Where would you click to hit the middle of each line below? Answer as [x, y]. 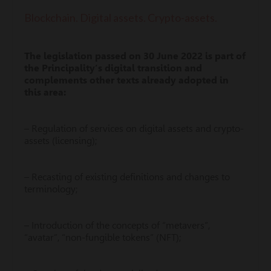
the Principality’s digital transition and [113, 68]
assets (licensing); [60, 141]
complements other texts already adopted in [126, 80]
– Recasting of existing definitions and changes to [127, 177]
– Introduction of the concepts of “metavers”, [117, 225]
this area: [45, 92]
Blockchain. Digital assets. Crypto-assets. [121, 18]
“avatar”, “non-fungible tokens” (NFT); [103, 237]
